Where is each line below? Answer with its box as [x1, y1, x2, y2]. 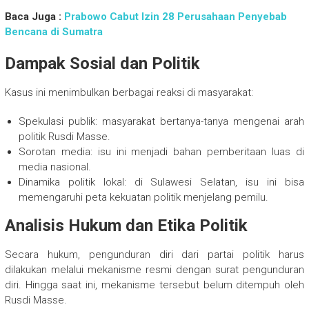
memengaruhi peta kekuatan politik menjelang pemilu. [18, 191, 268, 204]
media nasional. [18, 161, 91, 174]
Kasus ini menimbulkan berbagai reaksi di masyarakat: [4, 86, 253, 99]
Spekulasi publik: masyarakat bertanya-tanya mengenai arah [18, 115, 305, 128]
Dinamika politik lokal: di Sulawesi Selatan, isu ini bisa [18, 176, 305, 189]
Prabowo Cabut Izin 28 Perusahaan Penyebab [63, 10, 287, 23]
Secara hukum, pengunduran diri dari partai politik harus [4, 248, 305, 261]
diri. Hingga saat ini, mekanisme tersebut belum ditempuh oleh [4, 279, 305, 292]
